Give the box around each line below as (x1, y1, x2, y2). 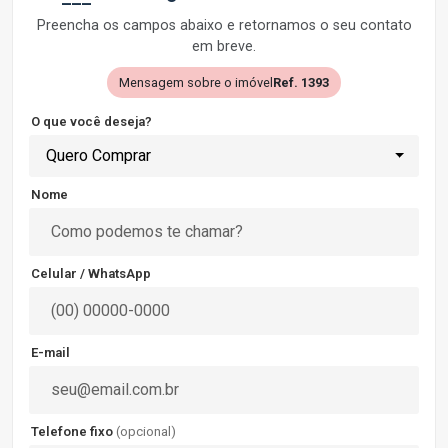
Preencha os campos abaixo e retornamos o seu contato (36, 17, 412, 34)
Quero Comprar (46, 146, 151, 165)
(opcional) (116, 424, 176, 439)
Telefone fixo (31, 424, 116, 439)
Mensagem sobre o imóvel (119, 75, 273, 90)
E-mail (31, 345, 70, 360)
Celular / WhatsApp (31, 266, 151, 281)
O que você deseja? (31, 114, 152, 129)
